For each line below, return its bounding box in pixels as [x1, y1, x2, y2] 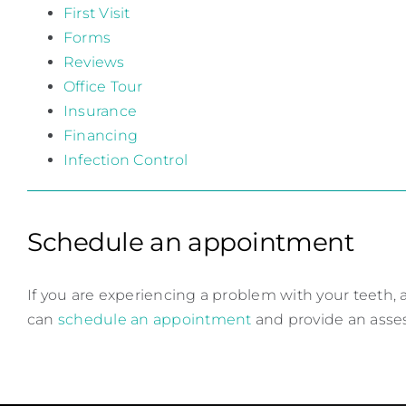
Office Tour [63, 78, 143, 96]
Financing [63, 127, 139, 145]
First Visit [63, 5, 130, 23]
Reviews [63, 53, 125, 72]
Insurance [63, 102, 138, 121]
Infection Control [63, 151, 188, 169]
